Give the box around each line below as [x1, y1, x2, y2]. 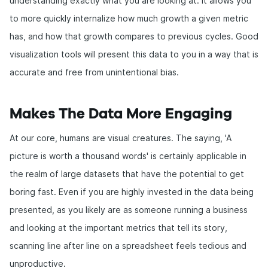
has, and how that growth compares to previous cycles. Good [10, 31, 258, 41]
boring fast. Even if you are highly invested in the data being [10, 187, 254, 197]
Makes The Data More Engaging [10, 107, 232, 121]
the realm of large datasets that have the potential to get [10, 169, 244, 179]
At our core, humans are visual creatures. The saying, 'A [10, 133, 232, 143]
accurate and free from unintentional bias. [10, 67, 179, 77]
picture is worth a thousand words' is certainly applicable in [10, 151, 246, 161]
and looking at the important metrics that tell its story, [10, 223, 227, 233]
